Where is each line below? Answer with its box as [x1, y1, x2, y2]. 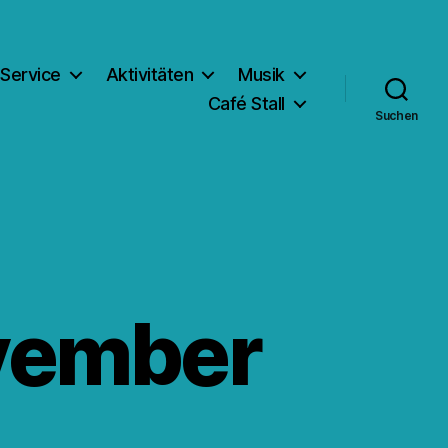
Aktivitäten [105, 63, 194, 85]
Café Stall [207, 92, 285, 114]
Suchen [374, 107, 419, 123]
